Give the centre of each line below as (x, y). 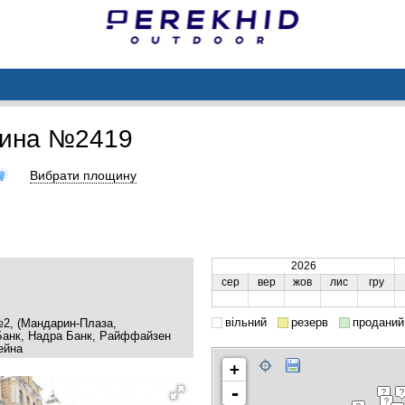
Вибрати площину (83, 175)
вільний (246, 322)
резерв (310, 322)
